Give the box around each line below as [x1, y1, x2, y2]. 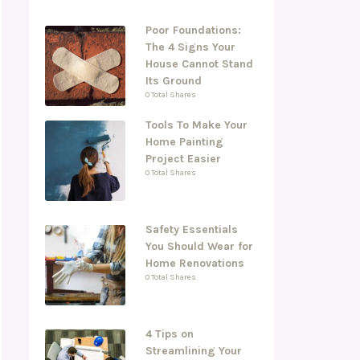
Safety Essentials [145, 222, 238, 236]
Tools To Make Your [145, 117, 247, 132]
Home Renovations [145, 256, 244, 270]
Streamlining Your [145, 343, 242, 358]
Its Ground [145, 73, 202, 88]
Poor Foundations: [145, 22, 241, 37]
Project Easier [145, 151, 221, 166]
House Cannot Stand [145, 56, 253, 71]
